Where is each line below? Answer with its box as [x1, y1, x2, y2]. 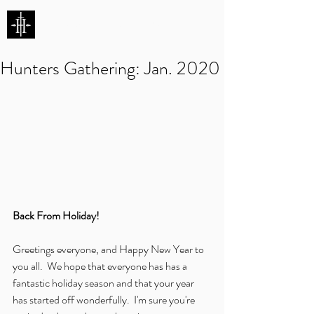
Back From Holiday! [13, 207, 100, 224]
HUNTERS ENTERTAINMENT [35, 18, 178, 34]
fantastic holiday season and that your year [13, 275, 196, 292]
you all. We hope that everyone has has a [13, 258, 189, 275]
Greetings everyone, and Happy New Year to [13, 241, 206, 258]
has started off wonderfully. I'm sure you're [13, 292, 197, 308]
